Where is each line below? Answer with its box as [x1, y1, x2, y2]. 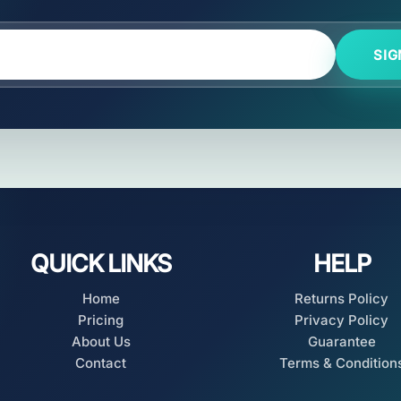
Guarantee [307, 333, 376, 350]
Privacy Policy [294, 311, 389, 328]
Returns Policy [294, 290, 389, 307]
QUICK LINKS [30, 249, 172, 277]
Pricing [78, 311, 124, 328]
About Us [71, 333, 131, 350]
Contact [75, 354, 127, 371]
